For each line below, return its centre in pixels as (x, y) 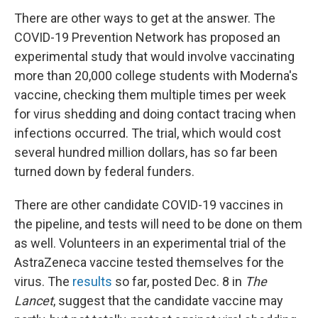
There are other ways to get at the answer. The (145, 18)
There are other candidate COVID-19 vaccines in (149, 205)
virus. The (42, 281)
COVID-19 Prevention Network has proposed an (147, 37)
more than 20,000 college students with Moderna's (156, 76)
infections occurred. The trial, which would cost (148, 133)
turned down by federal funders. (104, 171)
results (91, 281)
